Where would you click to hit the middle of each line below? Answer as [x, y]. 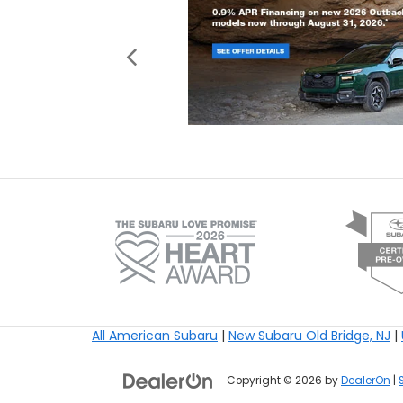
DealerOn [366, 381]
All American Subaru [155, 336]
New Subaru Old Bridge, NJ [309, 336]
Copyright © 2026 [276, 381]
